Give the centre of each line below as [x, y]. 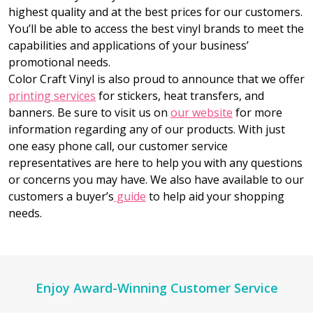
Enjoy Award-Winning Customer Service [156, 288]
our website [202, 113]
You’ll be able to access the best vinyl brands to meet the [156, 29]
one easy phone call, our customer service [118, 146]
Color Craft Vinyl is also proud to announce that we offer [156, 79]
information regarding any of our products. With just [147, 130]
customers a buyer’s [61, 197]
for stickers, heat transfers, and [180, 96]
